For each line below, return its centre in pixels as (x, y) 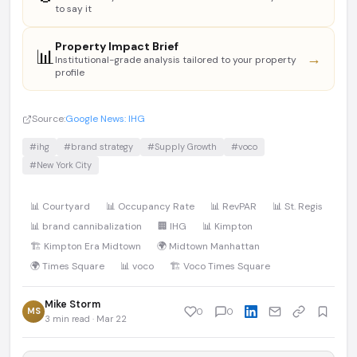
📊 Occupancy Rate (150, 206)
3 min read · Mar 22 (86, 319)
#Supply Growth (182, 147)
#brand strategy (98, 147)
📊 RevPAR (233, 206)
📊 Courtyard (60, 206)
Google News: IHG (105, 119)
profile (70, 73)
